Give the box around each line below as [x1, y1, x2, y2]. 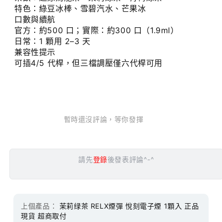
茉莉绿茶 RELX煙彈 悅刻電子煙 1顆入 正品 [59, 201, 199, 210]
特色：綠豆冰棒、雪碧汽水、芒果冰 [14, 3, 146, 14]
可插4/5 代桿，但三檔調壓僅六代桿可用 [14, 58, 163, 68]
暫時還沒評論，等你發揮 [63, 115, 144, 124]
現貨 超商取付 [21, 211, 67, 220]
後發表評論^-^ [107, 155, 155, 164]
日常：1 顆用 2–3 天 [14, 36, 91, 47]
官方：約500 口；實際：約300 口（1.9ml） [14, 25, 179, 36]
